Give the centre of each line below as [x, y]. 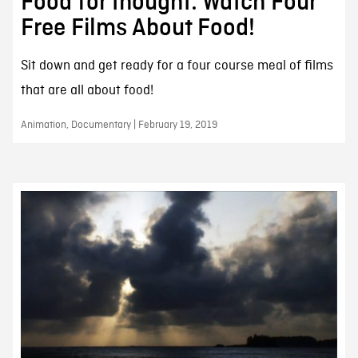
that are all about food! [87, 90]
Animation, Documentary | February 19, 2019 [119, 125]
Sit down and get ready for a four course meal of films [177, 66]
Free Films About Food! [137, 28]
